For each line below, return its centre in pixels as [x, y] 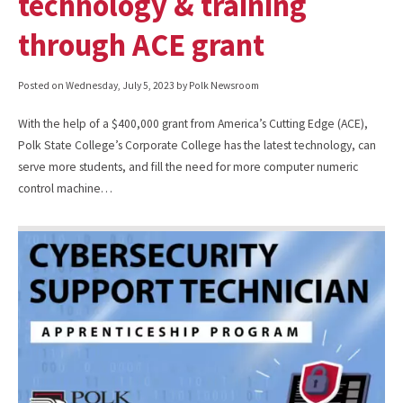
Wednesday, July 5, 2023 [120, 85]
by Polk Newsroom [217, 85]
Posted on [42, 85]
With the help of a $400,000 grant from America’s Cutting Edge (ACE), [193, 123]
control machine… [65, 188]
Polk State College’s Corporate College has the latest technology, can [197, 145]
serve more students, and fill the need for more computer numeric [188, 166]
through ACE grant [141, 44]
